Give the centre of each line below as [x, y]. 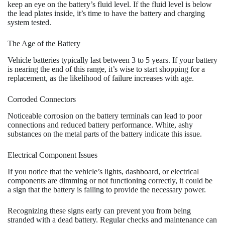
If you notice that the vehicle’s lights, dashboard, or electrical [103, 171]
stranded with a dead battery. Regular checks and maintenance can [112, 219]
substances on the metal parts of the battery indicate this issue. [105, 134]
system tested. [29, 23]
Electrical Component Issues [52, 155]
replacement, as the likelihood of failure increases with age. [101, 78]
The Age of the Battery [44, 44]
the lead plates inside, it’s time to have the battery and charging [106, 14]
